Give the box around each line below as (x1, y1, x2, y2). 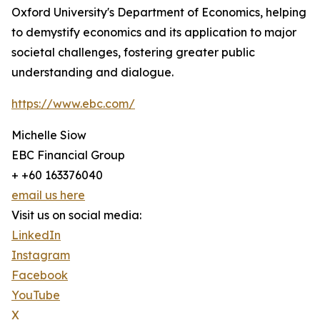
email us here (11, 188, 85, 203)
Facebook (11, 268, 68, 283)
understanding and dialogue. (11, 65, 176, 80)
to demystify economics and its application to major (11, 25, 296, 40)
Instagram (11, 248, 70, 263)
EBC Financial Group (11, 148, 125, 163)
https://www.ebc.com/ (11, 96, 135, 111)
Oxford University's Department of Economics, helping (11, 5, 306, 20)
